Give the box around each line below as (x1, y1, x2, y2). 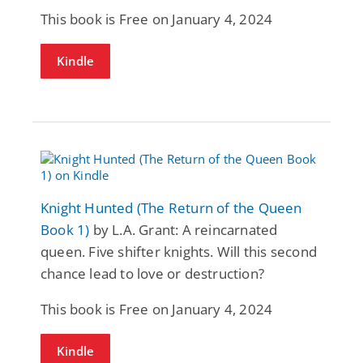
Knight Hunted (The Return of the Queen (41, 198, 302, 217)
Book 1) (41, 220, 90, 239)
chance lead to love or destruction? (41, 263, 264, 283)
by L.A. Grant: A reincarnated (89, 220, 278, 239)
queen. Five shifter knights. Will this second (41, 241, 318, 261)
